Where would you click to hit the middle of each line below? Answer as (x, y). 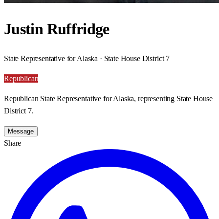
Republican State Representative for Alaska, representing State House (109, 98)
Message (21, 131)
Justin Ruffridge (57, 29)
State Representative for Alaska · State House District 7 (87, 58)
